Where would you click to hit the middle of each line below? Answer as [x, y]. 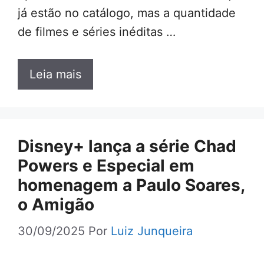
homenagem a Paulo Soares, [131, 185]
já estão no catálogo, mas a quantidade [127, 13]
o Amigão [56, 205]
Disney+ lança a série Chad [127, 146]
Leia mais [55, 75]
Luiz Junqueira [152, 231]
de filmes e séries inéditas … [97, 32]
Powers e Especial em [106, 166]
